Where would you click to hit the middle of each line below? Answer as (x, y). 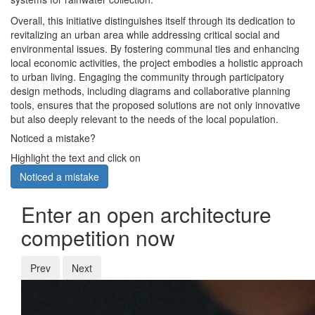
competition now (98, 238)
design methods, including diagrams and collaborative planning (150, 91)
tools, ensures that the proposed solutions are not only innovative (155, 105)
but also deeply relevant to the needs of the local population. (144, 119)
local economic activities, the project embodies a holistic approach (157, 63)
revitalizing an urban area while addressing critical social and (145, 35)
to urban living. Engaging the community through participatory (147, 77)
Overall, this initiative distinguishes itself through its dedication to (153, 21)
